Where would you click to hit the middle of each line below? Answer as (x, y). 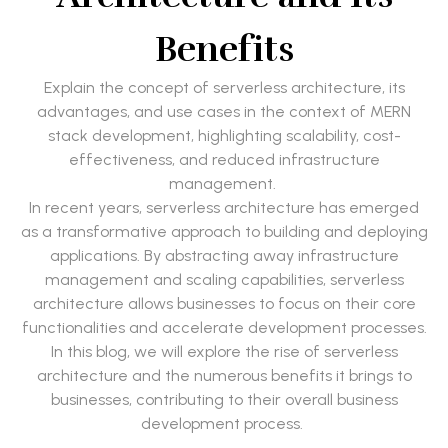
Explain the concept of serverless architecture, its (224, 87)
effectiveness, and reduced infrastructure (224, 159)
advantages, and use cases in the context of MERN (224, 111)
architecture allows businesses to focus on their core (224, 303)
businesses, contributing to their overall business (224, 399)
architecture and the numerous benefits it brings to (224, 375)
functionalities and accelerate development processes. (224, 327)
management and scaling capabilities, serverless (224, 279)
